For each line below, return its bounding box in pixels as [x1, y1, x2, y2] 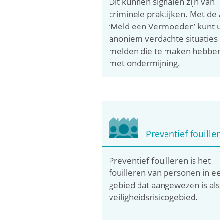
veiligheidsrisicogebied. [109, 191, 198, 203]
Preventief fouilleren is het [109, 154, 211, 166]
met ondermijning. [109, 57, 180, 69]
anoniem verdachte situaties [109, 32, 218, 44]
